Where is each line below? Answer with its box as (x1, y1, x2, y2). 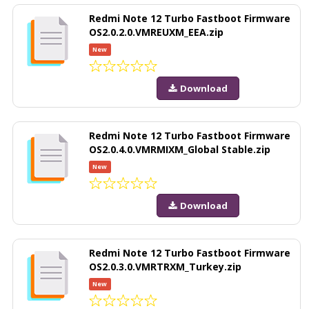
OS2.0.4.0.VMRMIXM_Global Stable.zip (89, 142, 270, 156)
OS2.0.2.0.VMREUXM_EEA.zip (89, 25, 223, 39)
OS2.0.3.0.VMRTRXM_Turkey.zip (89, 259, 241, 273)
